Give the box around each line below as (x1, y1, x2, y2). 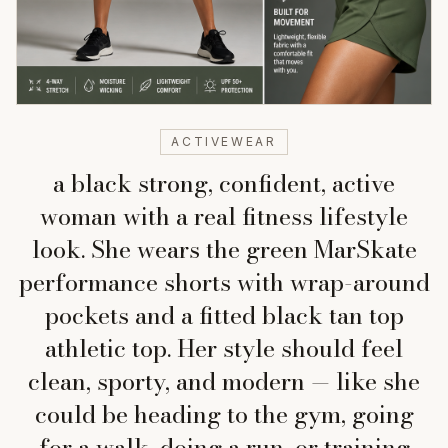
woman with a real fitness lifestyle (40, 198, 408, 235)
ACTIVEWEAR (171, 134, 277, 149)
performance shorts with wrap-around (18, 264, 430, 301)
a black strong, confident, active (53, 165, 395, 202)
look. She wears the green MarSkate (31, 231, 417, 268)
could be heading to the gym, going (34, 396, 414, 433)
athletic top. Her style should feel (45, 330, 403, 367)
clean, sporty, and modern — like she (28, 363, 420, 400)
